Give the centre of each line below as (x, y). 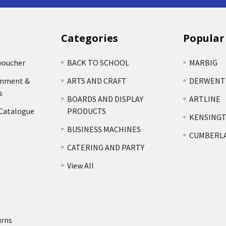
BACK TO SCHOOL (98, 63)
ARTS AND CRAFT (97, 81)
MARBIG (203, 63)
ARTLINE (205, 99)
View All (81, 166)
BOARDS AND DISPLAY (105, 99)
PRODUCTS (87, 111)
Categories (90, 38)
